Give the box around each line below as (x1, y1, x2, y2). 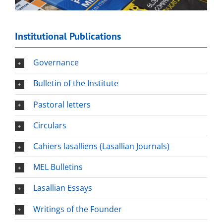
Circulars (33, 119, 66, 131)
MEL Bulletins (33, 162, 83, 173)
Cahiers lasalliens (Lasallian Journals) (33, 141, 169, 152)
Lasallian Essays (33, 182, 92, 194)
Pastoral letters (33, 99, 91, 110)
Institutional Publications (14, 30, 121, 43)
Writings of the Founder (33, 203, 122, 215)
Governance (33, 57, 79, 68)
